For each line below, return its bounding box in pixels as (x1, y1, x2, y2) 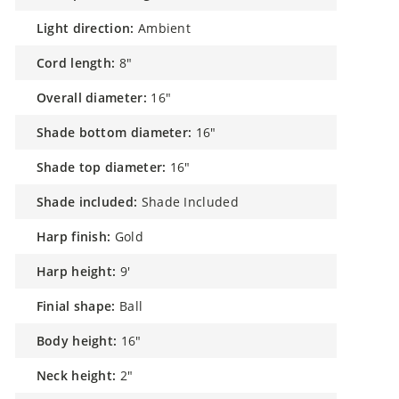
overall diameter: (46, 89, 147, 106)
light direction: (44, 20, 134, 37)
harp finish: (46, 228, 111, 245)
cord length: (45, 54, 116, 71)
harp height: (46, 263, 117, 280)
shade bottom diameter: (44, 124, 192, 141)
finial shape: (43, 297, 116, 314)
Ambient (137, 20, 191, 37)
